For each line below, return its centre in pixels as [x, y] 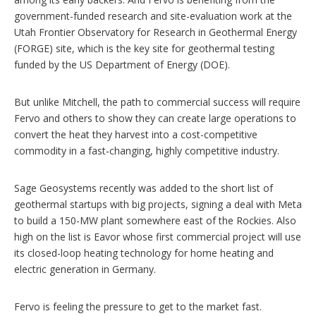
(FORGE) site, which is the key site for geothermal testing [144, 48]
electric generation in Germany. [85, 269]
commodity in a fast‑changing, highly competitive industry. [147, 150]
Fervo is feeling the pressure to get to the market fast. [138, 306]
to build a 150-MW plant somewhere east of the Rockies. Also [155, 220]
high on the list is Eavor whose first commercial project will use [158, 236]
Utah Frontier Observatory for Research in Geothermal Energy [156, 32]
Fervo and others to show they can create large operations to [155, 118]
